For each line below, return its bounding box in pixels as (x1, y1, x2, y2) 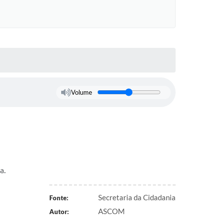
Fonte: (49, 194, 69, 202)
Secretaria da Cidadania (98, 193, 176, 202)
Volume (71, 88, 92, 96)
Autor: (49, 208, 69, 216)
